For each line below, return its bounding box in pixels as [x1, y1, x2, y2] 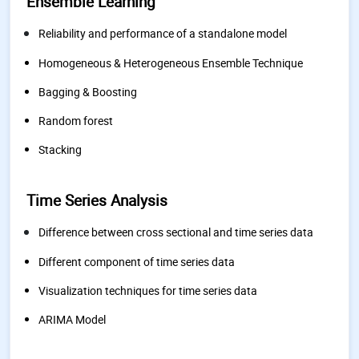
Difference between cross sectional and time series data [38, 224, 313, 240]
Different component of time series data [38, 254, 235, 269]
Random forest [38, 113, 113, 128]
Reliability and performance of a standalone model [38, 26, 287, 41]
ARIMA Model [38, 312, 106, 327]
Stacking [38, 142, 82, 157]
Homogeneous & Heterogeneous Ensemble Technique [38, 55, 303, 71]
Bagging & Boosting [38, 84, 137, 99]
